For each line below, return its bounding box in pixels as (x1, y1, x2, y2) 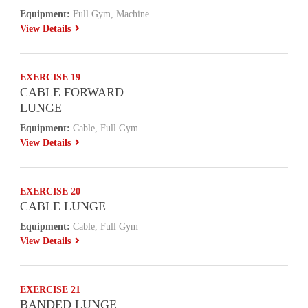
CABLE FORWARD (20, 85, 124, 99)
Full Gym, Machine (70, 9, 150, 19)
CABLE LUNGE (20, 199, 107, 213)
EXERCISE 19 (20, 72, 81, 82)
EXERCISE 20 (20, 186, 81, 197)
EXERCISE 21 (20, 285, 81, 295)
